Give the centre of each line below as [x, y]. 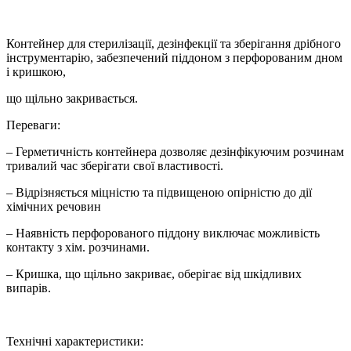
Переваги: [33, 125]
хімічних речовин [54, 206]
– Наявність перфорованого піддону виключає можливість [163, 233]
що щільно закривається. [72, 98]
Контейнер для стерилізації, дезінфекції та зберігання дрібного [174, 43]
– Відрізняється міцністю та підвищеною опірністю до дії [159, 192]
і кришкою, [36, 71]
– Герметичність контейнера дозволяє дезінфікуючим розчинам [175, 151]
